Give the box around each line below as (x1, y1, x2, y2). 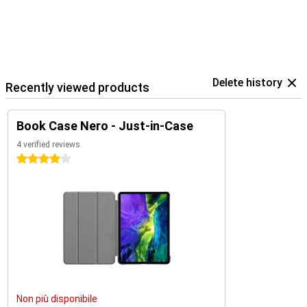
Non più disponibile (16, 293, 97, 304)
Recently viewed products (5, 80, 149, 95)
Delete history (212, 76, 282, 89)
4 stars (16, 153, 48, 164)
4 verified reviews (16, 140, 80, 149)
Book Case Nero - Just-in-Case (16, 119, 193, 133)
